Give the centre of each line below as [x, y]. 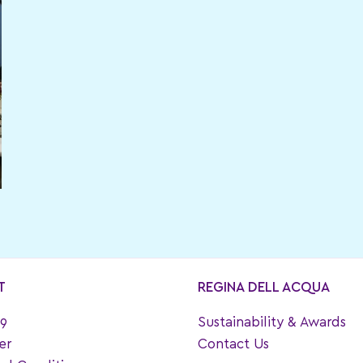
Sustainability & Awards [272, 322]
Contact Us [233, 344]
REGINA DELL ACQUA [264, 287]
